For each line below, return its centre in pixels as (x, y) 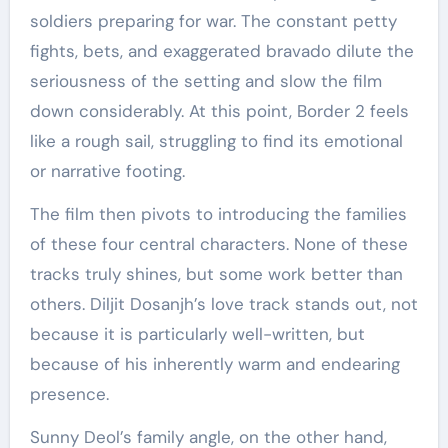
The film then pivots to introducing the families (218, 214)
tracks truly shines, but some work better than (216, 274)
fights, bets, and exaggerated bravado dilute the (221, 51)
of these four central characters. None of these (218, 244)
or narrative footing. (107, 171)
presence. (69, 394)
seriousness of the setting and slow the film (205, 81)
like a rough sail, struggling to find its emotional (216, 141)
